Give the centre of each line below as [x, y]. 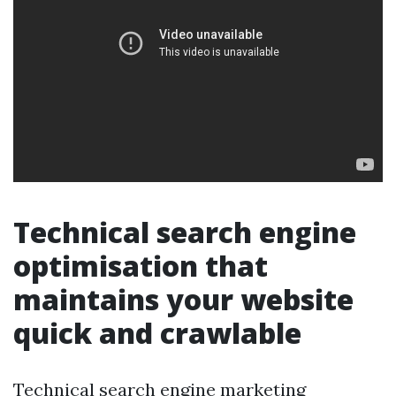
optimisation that [141, 266]
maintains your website [183, 299]
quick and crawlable [157, 333]
